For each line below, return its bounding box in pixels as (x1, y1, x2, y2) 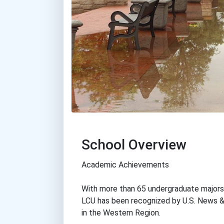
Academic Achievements (81, 160, 169, 170)
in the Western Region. (81, 208, 160, 218)
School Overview (81, 136, 186, 153)
